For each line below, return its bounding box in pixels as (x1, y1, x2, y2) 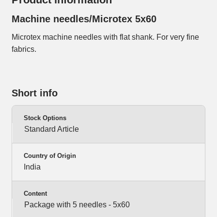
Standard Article (24, 125, 79, 134)
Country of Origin (24, 152, 76, 160)
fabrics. (12, 45, 36, 54)
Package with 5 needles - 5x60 (24, 201, 130, 209)
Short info (12, 88, 58, 99)
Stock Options (24, 114, 66, 122)
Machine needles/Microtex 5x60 (12, 14, 156, 25)
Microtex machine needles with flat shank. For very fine (12, 33, 199, 42)
